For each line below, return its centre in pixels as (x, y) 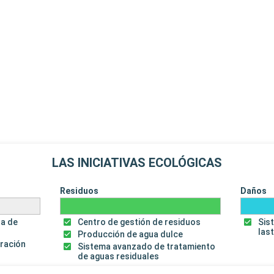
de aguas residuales (118, 257)
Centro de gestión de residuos (139, 222)
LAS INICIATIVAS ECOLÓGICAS (137, 163)
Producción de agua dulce (130, 235)
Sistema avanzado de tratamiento (146, 247)
